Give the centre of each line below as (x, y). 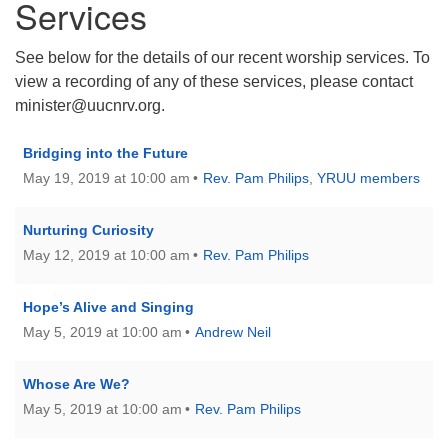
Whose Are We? (76, 384)
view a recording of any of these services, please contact (214, 82)
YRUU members (368, 178)
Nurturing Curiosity (88, 230)
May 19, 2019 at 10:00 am (106, 178)
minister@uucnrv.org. (90, 106)
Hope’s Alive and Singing (108, 307)
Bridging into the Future (105, 153)
